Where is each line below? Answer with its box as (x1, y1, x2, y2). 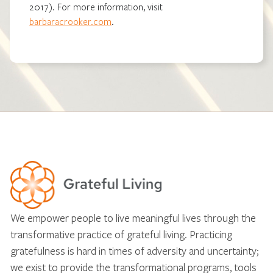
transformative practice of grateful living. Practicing (10, 227, 232, 241)
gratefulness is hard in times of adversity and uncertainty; (10, 243, 258, 258)
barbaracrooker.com (29, 15, 112, 27)
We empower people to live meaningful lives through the (10, 210, 256, 225)
